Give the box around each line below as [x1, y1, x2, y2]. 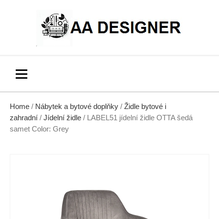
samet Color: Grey [10, 125, 69, 133]
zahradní [10, 114, 38, 122]
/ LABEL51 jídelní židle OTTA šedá [81, 114, 193, 122]
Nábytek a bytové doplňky [35, 103, 118, 110]
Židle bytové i [124, 103, 166, 110]
